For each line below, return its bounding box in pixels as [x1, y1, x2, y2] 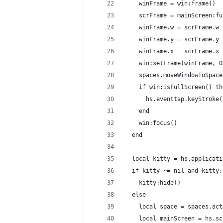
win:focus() [125, 119, 177, 126]
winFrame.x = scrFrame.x [125, 48, 219, 55]
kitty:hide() [125, 179, 181, 186]
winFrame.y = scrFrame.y [125, 36, 219, 43]
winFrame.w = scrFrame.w [125, 24, 219, 31]
